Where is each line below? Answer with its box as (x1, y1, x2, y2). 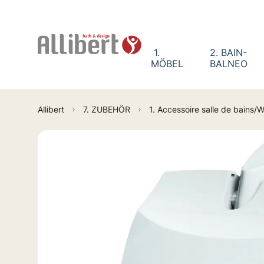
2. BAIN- (210, 46, 247, 58)
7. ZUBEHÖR (83, 104, 130, 114)
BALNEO (210, 57, 248, 70)
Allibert (38, 104, 64, 114)
